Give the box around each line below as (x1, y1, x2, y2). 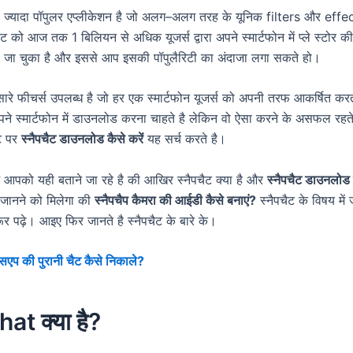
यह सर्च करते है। (143, 131, 226, 147)
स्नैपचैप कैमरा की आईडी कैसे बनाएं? (95, 191, 256, 208)
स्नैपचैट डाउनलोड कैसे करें (21, 131, 143, 147)
